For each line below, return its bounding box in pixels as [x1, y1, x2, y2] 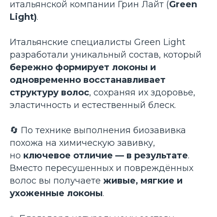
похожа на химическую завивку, [10, 138, 155, 148]
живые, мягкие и [103, 175, 183, 186]
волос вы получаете [10, 175, 103, 186]
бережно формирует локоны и [10, 62, 156, 73]
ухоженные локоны [10, 188, 103, 199]
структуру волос [10, 87, 89, 98]
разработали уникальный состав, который [10, 49, 201, 60]
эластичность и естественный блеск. [10, 100, 176, 110]
